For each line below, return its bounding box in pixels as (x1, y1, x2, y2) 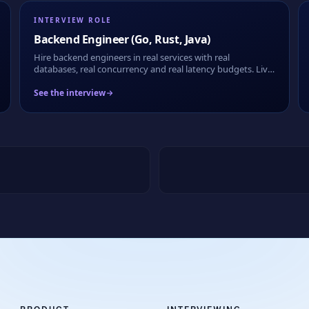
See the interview (34, 87, 106, 99)
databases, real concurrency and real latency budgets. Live (34, 63, 272, 75)
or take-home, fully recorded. (34, 74, 152, 87)
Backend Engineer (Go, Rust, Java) (34, 32, 210, 47)
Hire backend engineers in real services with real (34, 51, 230, 63)
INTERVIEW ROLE (34, 15, 112, 25)
